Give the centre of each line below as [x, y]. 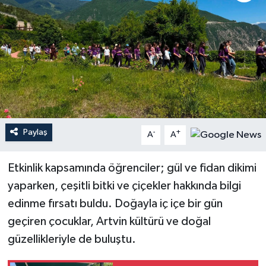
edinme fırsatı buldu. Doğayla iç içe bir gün [115, 204]
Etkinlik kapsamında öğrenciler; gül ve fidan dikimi [132, 168]
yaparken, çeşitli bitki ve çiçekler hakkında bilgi [124, 186]
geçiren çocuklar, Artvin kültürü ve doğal [109, 221]
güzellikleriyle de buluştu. [72, 239]
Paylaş [35, 132]
